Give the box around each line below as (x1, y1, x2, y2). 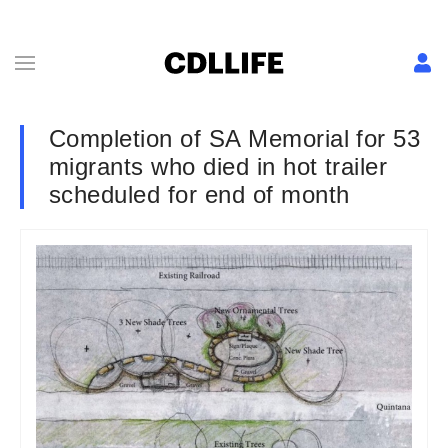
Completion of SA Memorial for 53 (49, 125, 421, 152)
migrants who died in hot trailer (49, 153, 388, 180)
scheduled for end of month (49, 181, 350, 208)
